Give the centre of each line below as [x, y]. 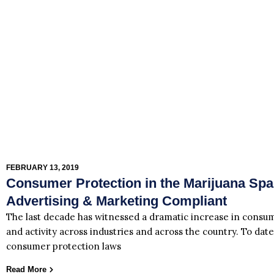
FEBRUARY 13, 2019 [43, 168]
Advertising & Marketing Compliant [117, 201]
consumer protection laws [64, 246]
